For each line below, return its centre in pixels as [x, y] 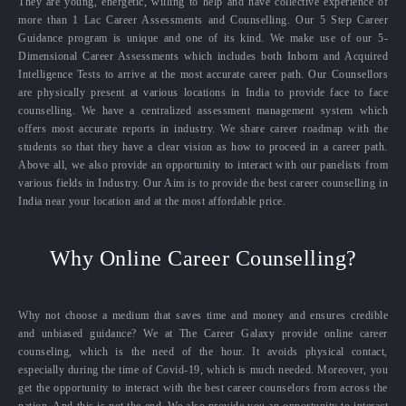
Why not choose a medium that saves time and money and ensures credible [203, 315]
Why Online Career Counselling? [203, 258]
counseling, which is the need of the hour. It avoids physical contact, [203, 351]
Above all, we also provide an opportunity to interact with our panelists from [203, 164]
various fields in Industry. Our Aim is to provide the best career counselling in [203, 183]
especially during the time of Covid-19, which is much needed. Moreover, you [203, 369]
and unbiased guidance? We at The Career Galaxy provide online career [203, 333]
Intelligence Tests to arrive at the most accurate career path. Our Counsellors [203, 74]
